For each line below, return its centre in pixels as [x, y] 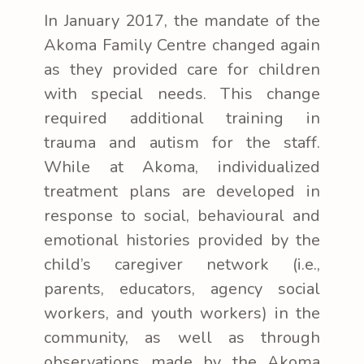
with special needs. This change [182, 93]
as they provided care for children [182, 69]
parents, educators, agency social [182, 288]
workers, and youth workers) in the [182, 313]
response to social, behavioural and [182, 215]
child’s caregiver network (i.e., [182, 264]
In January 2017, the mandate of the [182, 20]
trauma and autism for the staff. [182, 142]
